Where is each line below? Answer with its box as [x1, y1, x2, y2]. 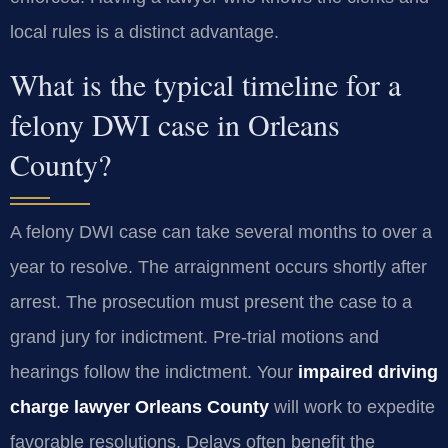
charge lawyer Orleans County [10, 397, 269, 418]
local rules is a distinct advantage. [10, 21, 279, 42]
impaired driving [298, 362, 438, 383]
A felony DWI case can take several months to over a [10, 222, 432, 243]
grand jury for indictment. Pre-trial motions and [10, 327, 379, 348]
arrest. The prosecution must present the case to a [10, 292, 412, 313]
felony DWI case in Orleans [10, 104, 340, 145]
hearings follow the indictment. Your [10, 362, 298, 383]
